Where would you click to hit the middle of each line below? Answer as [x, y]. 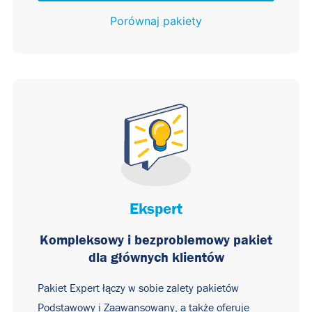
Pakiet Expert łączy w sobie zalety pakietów [138, 288]
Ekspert [156, 208]
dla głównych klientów [156, 257]
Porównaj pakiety [156, 21]
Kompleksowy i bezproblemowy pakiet [156, 240]
